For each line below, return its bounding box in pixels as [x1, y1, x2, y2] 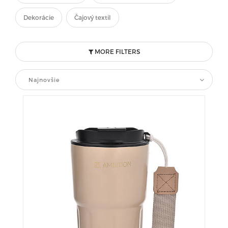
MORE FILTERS [93, 48, 140, 55]
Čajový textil [74, 14, 111, 21]
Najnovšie [28, 76, 60, 83]
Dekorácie [23, 14, 54, 21]
